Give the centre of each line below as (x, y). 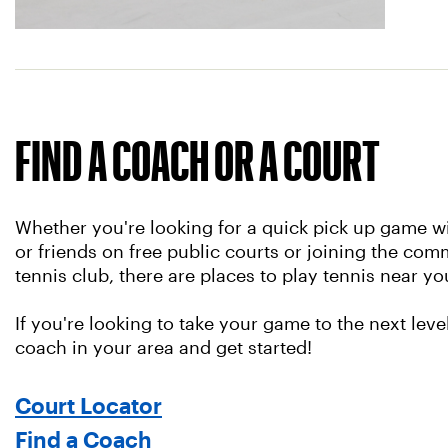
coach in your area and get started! (166, 348)
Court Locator (88, 406)
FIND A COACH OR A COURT (197, 161)
